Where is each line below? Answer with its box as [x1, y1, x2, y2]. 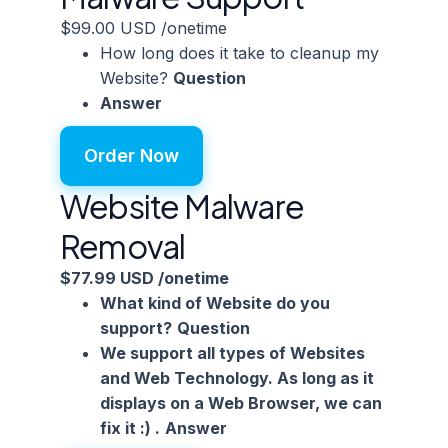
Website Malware [60, 186, 304, 226]
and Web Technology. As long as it [100, 368, 374, 388]
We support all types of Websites [100, 343, 365, 363]
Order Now [84, 145, 179, 166]
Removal [60, 226, 186, 266]
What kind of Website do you [100, 293, 330, 313]
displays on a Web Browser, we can [100, 393, 382, 413]
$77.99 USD [60, 268, 158, 288]
